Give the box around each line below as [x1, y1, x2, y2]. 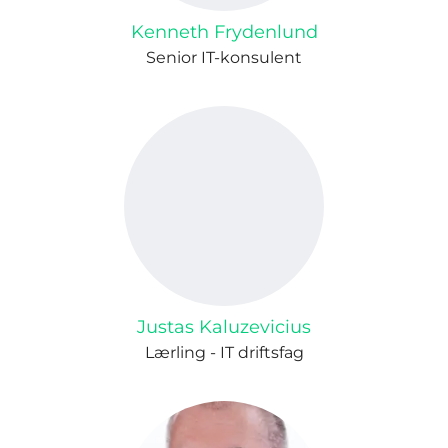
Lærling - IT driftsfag [144, 343, 304, 362]
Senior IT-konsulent [146, 48, 302, 67]
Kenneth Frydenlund [130, 21, 318, 43]
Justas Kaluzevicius [137, 316, 311, 338]
